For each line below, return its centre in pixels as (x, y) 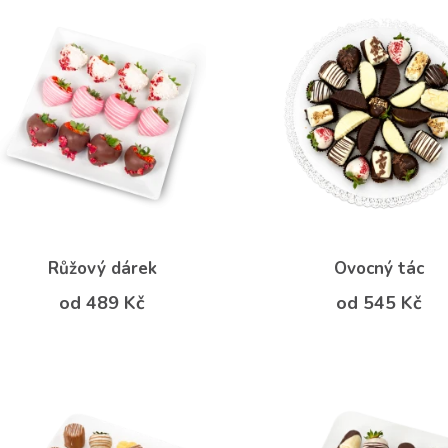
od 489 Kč (102, 302)
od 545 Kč (378, 302)
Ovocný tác (378, 268)
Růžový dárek (102, 268)
